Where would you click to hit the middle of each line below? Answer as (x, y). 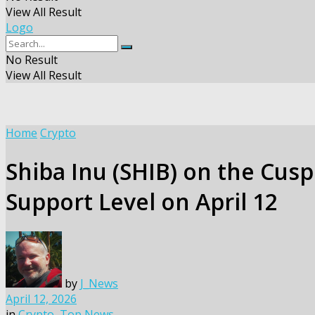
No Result (32, 60)
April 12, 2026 (41, 299)
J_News (99, 283)
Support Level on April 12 (142, 201)
